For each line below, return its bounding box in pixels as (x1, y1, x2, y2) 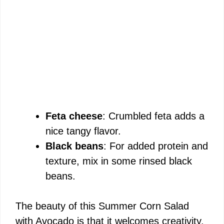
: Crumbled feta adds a (102, 110, 204, 121)
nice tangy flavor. (45, 125, 121, 136)
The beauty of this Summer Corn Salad (15, 200, 189, 211)
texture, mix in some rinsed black (45, 155, 192, 166)
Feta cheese (45, 110, 102, 121)
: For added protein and (103, 140, 208, 151)
